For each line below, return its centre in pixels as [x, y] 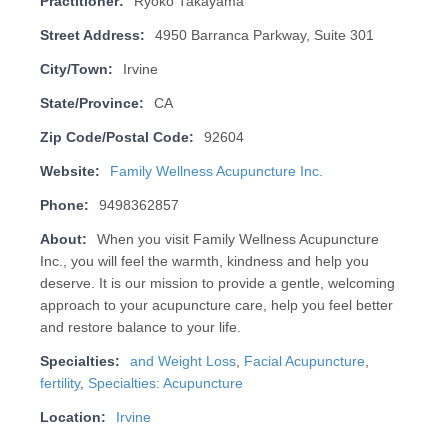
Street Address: [92, 36]
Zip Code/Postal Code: [116, 138]
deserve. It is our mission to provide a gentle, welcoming [217, 284]
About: [63, 240]
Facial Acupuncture [304, 362]
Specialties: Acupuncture [165, 384]
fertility [59, 384]
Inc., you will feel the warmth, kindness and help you [204, 262]
